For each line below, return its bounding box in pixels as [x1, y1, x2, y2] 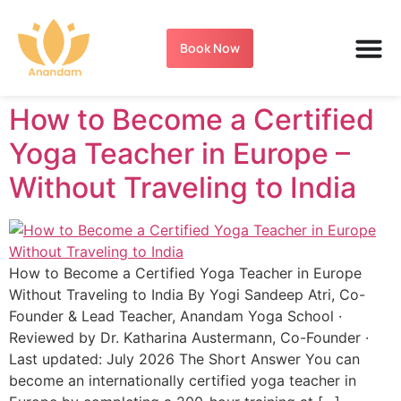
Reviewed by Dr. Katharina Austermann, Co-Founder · [9, 328, 369, 347]
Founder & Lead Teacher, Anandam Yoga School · [9, 307, 342, 326]
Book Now [180, 38, 241, 56]
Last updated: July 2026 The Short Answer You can [9, 350, 360, 369]
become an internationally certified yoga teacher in [9, 371, 356, 390]
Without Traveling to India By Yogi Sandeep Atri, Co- [9, 286, 365, 304]
